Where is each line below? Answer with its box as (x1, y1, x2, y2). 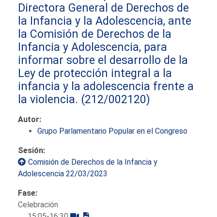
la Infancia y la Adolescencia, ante (18, 14, 192, 28)
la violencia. (18, 92, 78, 106)
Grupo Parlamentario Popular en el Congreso (37, 126, 188, 136)
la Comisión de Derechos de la (18, 27, 172, 41)
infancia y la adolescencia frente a (18, 79, 194, 93)
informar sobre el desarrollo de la (18, 53, 188, 67)
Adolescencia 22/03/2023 (18, 169, 108, 178)
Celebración (18, 200, 59, 209)
